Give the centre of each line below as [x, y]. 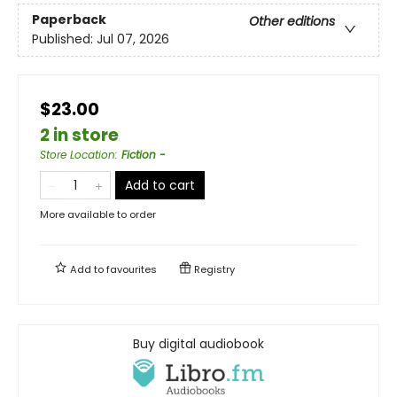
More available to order [98, 214]
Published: [64, 39]
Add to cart [160, 185]
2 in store [79, 135]
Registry [213, 269]
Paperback [69, 20]
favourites [132, 269]
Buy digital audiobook [198, 343]
